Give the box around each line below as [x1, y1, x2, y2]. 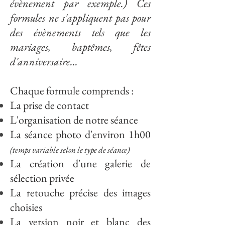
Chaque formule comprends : [10, 83, 136, 98]
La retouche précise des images [10, 185, 151, 200]
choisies [10, 200, 42, 214]
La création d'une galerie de [10, 156, 151, 171]
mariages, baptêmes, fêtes [10, 40, 151, 54]
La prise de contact [10, 98, 89, 113]
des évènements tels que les [10, 25, 151, 40]
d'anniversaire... [10, 54, 78, 69]
